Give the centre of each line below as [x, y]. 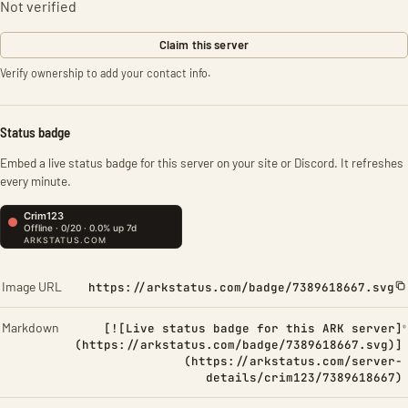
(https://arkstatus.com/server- [293, 361]
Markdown [31, 327]
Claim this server [204, 45]
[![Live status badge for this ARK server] [253, 328]
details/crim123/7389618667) [304, 377]
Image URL [32, 286]
